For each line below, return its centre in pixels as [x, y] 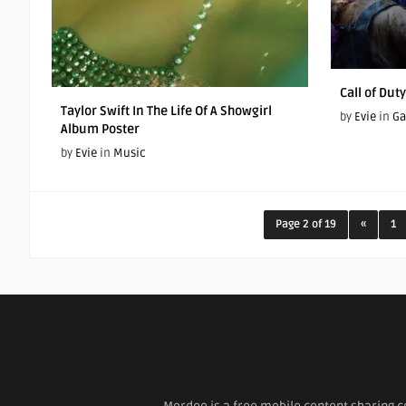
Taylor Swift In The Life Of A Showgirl [166, 111]
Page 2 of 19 [305, 224]
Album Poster [100, 129]
